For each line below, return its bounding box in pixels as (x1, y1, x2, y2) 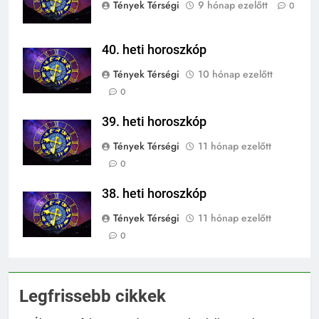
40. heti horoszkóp (102, 42, 206, 57)
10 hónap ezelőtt (198, 66, 273, 81)
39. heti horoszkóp (102, 114, 206, 129)
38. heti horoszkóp (102, 186, 206, 201)
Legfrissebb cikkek (19, 286, 166, 306)
